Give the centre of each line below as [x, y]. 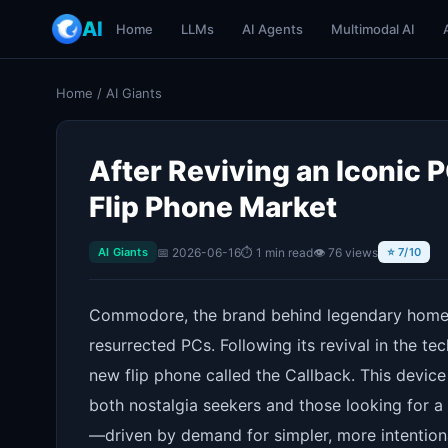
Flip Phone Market [213, 207]
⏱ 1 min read [276, 252]
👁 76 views [345, 252]
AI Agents [272, 28]
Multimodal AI [373, 28]
